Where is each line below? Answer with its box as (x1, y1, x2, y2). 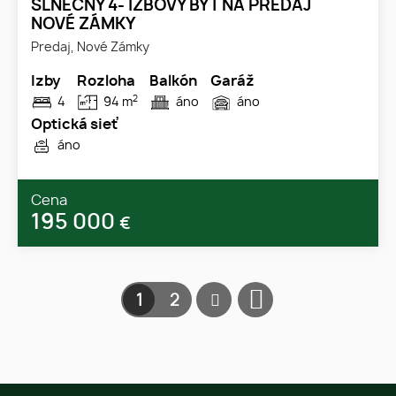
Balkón (149, 74, 197, 89)
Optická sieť (31, 118, 118, 133)
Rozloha (77, 74, 135, 89)
